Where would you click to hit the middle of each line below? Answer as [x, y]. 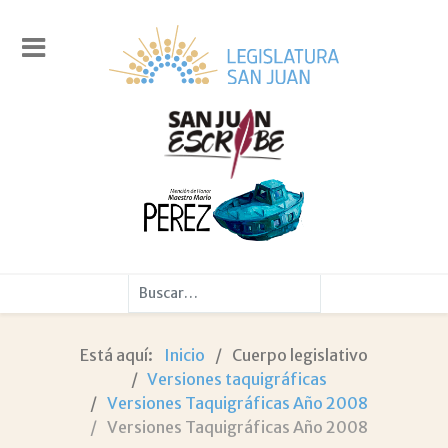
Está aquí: [120, 355]
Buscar [152, 284]
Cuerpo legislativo [299, 355]
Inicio [185, 355]
